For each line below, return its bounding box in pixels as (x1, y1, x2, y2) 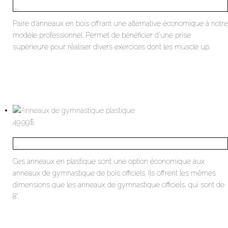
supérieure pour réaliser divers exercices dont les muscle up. (13, 42, 210, 51)
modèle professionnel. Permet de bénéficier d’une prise (13, 31, 191, 39)
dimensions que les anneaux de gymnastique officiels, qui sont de (13, 180, 224, 189)
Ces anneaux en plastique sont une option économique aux (13, 157, 205, 165)
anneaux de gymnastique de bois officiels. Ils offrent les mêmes (13, 168, 216, 177)
